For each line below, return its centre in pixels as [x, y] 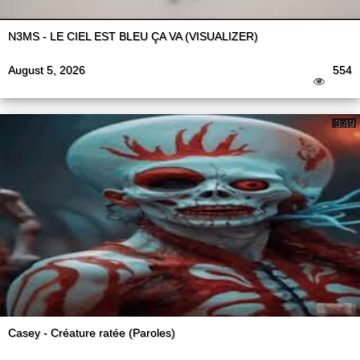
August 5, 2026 [47, 70]
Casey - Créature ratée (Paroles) [92, 333]
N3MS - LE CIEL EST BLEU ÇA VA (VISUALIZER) [133, 37]
